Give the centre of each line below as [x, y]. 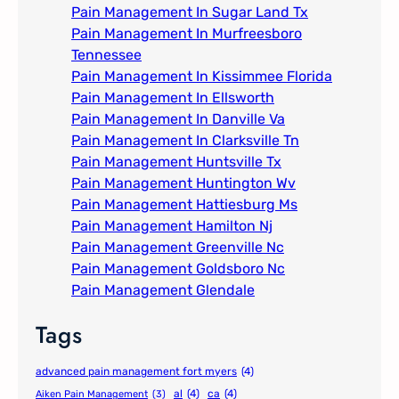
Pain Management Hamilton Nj [172, 226]
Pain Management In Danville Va [178, 119]
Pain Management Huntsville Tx [176, 162]
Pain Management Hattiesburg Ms [184, 205]
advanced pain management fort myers [136, 371]
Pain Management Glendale [163, 290]
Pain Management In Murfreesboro [187, 34]
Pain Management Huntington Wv [183, 183]
